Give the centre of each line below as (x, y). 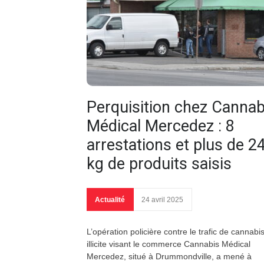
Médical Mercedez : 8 (161, 126)
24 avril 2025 (162, 200)
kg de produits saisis (159, 164)
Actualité (110, 200)
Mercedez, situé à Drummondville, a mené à (169, 257)
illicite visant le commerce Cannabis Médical (169, 244)
